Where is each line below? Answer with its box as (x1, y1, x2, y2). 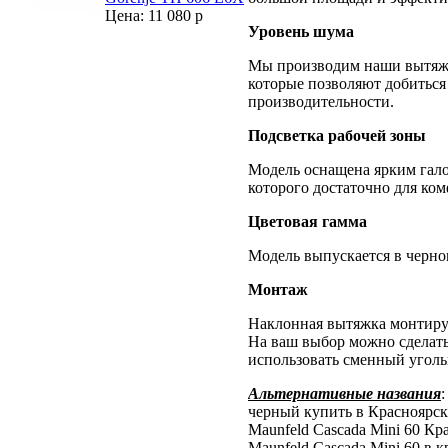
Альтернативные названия (248, 384, 441, 402)
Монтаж (248, 280, 308, 298)
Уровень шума (248, 22, 354, 40)
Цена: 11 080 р (105, 7, 203, 24)
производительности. (248, 92, 394, 110)
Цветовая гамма (248, 212, 367, 230)
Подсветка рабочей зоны (248, 126, 426, 144)
